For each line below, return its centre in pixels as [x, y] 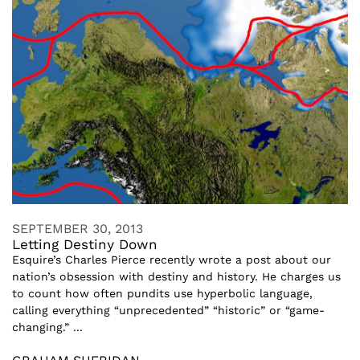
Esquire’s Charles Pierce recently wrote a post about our [172, 260]
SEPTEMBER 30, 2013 [78, 229]
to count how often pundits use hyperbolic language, [162, 293]
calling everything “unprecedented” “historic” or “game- [168, 310]
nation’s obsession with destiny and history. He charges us [176, 276]
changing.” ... [47, 327]
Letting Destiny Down [85, 244]
